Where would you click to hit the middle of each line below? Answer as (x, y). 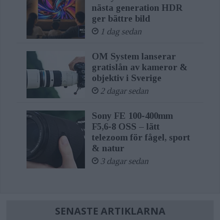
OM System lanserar (134, 56)
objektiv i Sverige (126, 78)
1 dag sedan (121, 32)
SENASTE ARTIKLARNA (110, 211)
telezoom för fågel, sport (141, 137)
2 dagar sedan (124, 91)
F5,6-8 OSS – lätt (125, 126)
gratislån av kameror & (139, 67)
